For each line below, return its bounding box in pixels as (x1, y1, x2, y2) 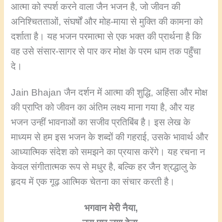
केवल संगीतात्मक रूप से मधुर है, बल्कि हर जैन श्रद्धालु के (11, 162, 197, 172)
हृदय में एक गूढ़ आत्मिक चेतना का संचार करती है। (11, 176, 175, 187)
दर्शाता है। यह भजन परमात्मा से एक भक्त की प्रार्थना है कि (11, 31, 202, 42)
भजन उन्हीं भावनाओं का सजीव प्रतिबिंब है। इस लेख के (11, 117, 191, 128)
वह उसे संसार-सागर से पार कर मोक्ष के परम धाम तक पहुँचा (11, 46, 201, 56)
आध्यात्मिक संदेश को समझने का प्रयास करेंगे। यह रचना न (11, 147, 206, 158)
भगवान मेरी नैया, (84, 203, 138, 214)
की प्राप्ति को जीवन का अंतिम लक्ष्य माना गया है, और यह (11, 102, 195, 113)
